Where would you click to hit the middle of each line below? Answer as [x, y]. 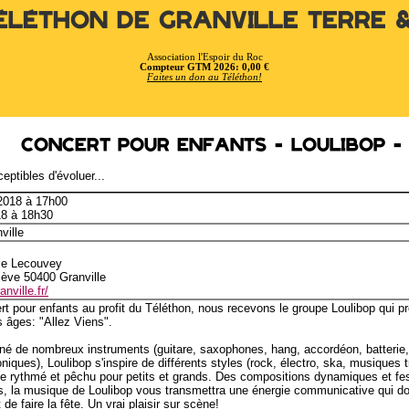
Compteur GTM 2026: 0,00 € [204, 67]
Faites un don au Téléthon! [204, 77]
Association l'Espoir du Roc [204, 57]
